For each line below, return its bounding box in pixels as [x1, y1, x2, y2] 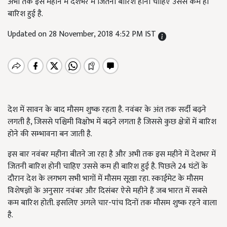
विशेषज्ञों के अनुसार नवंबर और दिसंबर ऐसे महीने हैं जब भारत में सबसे [8, 184, 207, 198]
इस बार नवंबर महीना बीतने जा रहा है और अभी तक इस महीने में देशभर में [8, 147, 216, 161]
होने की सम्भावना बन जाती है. [8, 127, 92, 141]
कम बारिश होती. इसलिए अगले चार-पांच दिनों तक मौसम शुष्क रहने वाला [8, 196, 217, 210]
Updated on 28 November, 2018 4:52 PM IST [8, 27, 158, 41]
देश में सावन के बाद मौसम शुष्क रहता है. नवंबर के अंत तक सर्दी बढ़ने [8, 103, 206, 117]
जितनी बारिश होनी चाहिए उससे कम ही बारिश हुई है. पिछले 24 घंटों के [8, 160, 208, 173]
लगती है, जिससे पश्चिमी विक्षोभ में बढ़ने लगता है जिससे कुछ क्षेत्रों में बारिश [8, 115, 216, 129]
